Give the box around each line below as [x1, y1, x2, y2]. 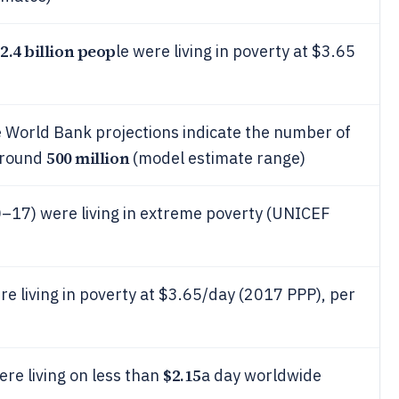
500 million [46, 147, 130, 169]
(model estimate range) [129, 148, 306, 168]
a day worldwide [200, 365, 322, 386]
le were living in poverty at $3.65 [115, 41, 355, 61]
